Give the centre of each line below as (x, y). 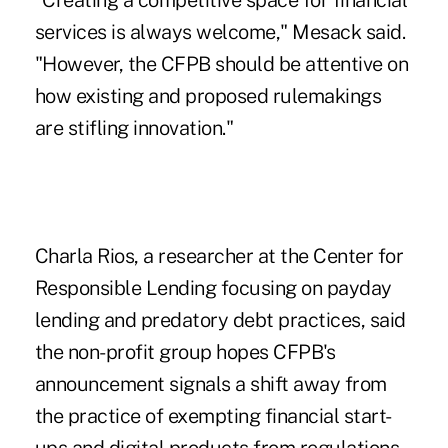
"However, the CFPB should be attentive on (221, 64)
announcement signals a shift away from (210, 384)
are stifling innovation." (134, 128)
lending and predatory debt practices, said (220, 320)
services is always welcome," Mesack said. (220, 32)
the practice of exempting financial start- (213, 416)
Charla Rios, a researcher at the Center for (219, 256)
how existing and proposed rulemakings (208, 96)
